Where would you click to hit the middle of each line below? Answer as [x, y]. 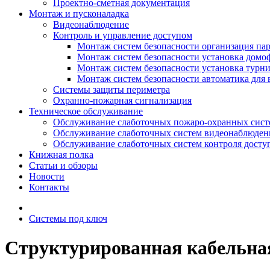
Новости [47, 176]
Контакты [49, 187]
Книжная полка [61, 155]
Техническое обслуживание [86, 111]
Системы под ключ [68, 218]
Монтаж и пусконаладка [79, 14]
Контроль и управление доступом [123, 35]
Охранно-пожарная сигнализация [122, 100]
